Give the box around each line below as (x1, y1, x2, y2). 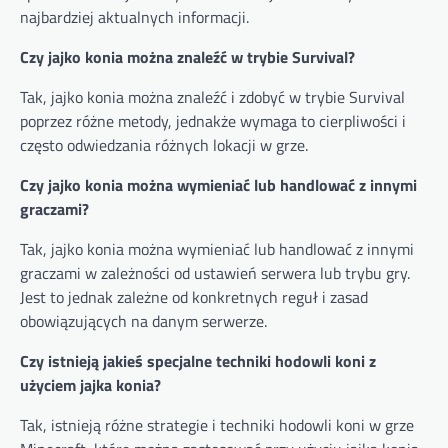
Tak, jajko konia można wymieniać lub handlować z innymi (20, 237, 414, 262)
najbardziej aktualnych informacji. (20, 5, 249, 30)
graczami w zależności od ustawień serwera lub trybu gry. (20, 261, 410, 286)
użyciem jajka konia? (20, 373, 161, 398)
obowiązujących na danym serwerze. (20, 309, 267, 334)
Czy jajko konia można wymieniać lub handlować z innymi (20, 173, 417, 198)
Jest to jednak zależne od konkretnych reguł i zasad (20, 285, 368, 310)
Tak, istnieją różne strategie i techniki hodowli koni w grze (20, 413, 414, 438)
